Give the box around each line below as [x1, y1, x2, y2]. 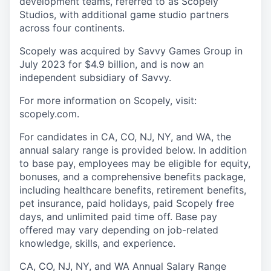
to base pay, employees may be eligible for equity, [19, 157, 250, 169]
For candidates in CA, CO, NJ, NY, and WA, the [19, 131, 231, 143]
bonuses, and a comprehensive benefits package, [19, 171, 246, 183]
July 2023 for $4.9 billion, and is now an [19, 58, 204, 70]
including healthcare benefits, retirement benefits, [19, 184, 246, 196]
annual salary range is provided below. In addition [19, 144, 247, 156]
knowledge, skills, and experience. [19, 237, 175, 249]
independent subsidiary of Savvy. [19, 71, 171, 83]
